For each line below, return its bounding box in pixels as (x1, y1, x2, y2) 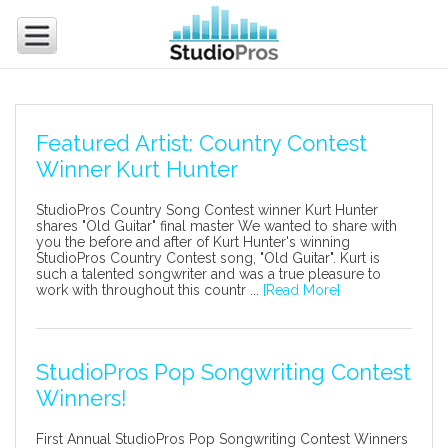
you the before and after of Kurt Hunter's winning (36, 234, 351, 250)
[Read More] (263, 282, 341, 298)
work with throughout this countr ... (36, 282, 264, 298)
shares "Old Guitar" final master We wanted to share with (36, 218, 398, 234)
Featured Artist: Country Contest (36, 130, 368, 156)
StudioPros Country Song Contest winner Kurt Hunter (36, 202, 379, 218)
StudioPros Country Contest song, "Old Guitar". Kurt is (36, 250, 381, 266)
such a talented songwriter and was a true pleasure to (36, 266, 382, 282)
